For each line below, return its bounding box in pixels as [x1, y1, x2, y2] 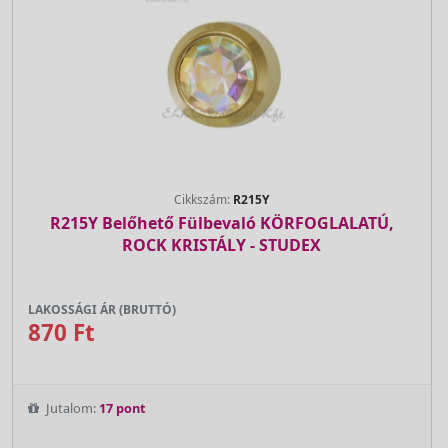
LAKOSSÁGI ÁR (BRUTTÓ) [28, 300, 176, 318]
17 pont [99, 398, 146, 417]
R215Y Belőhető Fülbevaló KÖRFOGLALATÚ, [49, 211, 394, 234]
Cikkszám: [174, 190, 234, 208]
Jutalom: [43, 398, 99, 417]
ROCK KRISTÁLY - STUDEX [122, 233, 322, 256]
